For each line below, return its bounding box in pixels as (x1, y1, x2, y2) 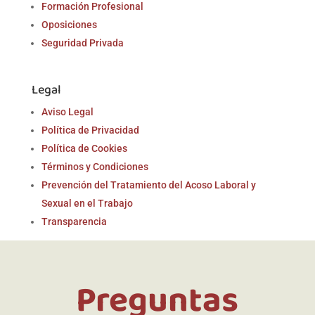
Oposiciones (41, 18, 97, 30)
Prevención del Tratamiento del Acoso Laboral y (41, 179, 256, 191)
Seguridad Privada (41, 37, 124, 49)
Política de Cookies (41, 142, 127, 154)
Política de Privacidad (41, 124, 139, 136)
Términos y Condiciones (41, 160, 148, 172)
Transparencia (41, 215, 107, 227)
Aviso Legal (41, 105, 94, 117)
